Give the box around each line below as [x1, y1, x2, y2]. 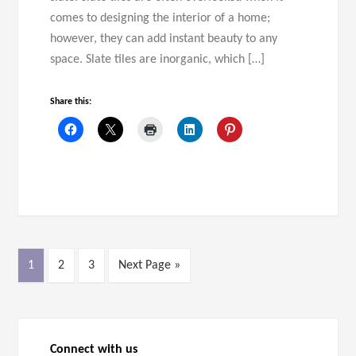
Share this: [50, 97, 92, 107]
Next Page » [118, 259, 181, 273]
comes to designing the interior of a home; [50, 12, 271, 25]
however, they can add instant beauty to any [50, 33, 278, 46]
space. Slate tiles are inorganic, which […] [50, 53, 265, 67]
